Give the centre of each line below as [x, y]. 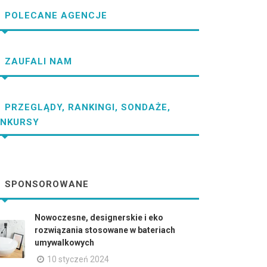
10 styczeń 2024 [78, 259]
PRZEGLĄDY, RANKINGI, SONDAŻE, [86, 108]
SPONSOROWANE [45, 184]
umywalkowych [64, 243]
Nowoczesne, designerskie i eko [99, 218]
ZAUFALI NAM [37, 62]
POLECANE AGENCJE [55, 16]
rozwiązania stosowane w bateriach [105, 230]
